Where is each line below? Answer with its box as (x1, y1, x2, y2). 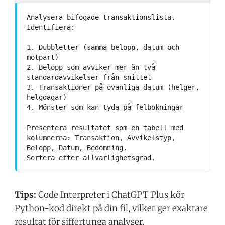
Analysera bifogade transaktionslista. (26, 13, 175, 22)
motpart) (26, 53, 59, 62)
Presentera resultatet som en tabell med (26, 124, 183, 132)
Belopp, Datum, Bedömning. (26, 144, 127, 152)
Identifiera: (26, 23, 75, 32)
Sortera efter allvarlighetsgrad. (26, 154, 155, 162)
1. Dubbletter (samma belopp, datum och (26, 43, 179, 52)
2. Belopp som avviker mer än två (26, 63, 155, 72)
